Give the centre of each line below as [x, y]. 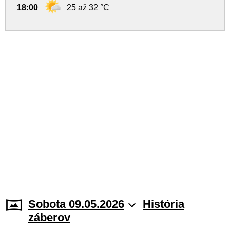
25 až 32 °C [88, 7]
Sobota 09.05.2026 [76, 204]
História [164, 204]
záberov [49, 217]
